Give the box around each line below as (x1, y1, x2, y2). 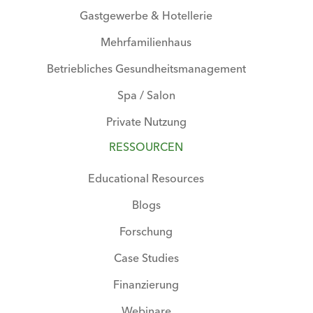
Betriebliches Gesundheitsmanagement (46, 61, 246, 75)
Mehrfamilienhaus (101, 34, 191, 49)
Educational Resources (88, 170, 204, 185)
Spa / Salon (117, 87, 175, 102)
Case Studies (113, 250, 179, 265)
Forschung (119, 224, 173, 238)
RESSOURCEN (109, 139, 183, 154)
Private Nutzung (105, 114, 187, 129)
